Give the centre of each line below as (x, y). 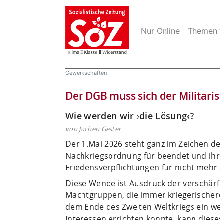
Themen (202, 31)
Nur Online (160, 31)
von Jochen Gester (93, 128)
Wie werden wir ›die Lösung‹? (130, 116)
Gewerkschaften (86, 72)
